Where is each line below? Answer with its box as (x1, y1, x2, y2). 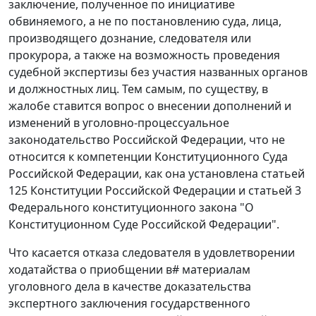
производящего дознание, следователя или (8, 30, 251, 47)
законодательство (8, 132, 110, 148)
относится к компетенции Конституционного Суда (8, 149, 288, 165)
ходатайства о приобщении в (8, 262, 172, 278)
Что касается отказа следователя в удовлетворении (8, 245, 295, 261)
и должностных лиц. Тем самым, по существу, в (8, 81, 268, 97)
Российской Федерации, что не (110, 132, 285, 148)
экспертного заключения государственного (8, 296, 250, 312)
